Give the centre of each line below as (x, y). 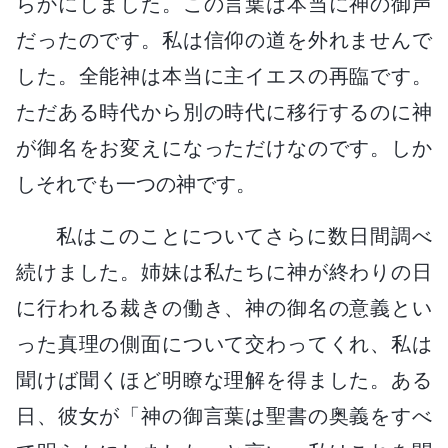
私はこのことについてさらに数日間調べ (244, 235)
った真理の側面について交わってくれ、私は (224, 343)
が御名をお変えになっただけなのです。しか (224, 147)
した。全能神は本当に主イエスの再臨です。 (224, 75)
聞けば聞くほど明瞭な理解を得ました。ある (224, 379)
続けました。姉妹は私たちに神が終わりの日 (224, 271)
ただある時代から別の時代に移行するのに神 (224, 111)
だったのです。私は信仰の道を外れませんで (224, 39)
